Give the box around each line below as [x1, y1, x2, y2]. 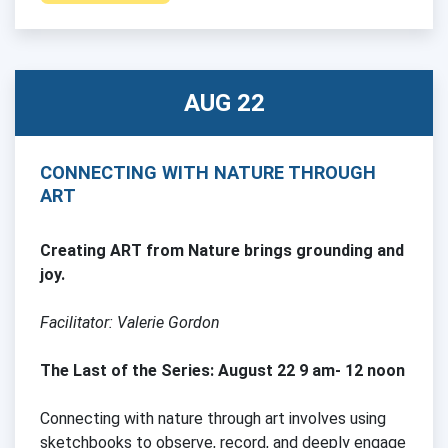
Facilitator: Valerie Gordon [40, 312, 220, 332]
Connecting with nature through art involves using [40, 408, 386, 428]
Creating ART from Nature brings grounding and [40, 240, 404, 260]
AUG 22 [183, 88, 265, 117]
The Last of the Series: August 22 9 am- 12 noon [40, 360, 405, 380]
